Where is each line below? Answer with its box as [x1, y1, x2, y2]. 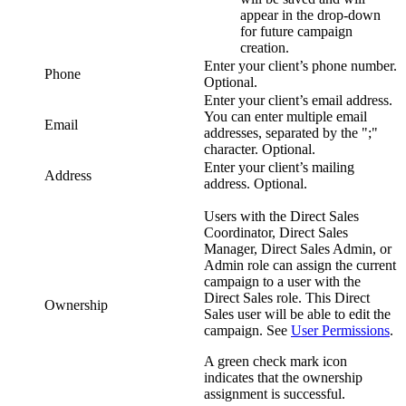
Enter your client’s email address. [204, 92, 392, 108]
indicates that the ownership [204, 369, 362, 385]
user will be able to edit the [234, 305, 391, 322]
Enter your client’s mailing [204, 159, 354, 175]
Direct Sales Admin [261, 240, 372, 256]
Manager [204, 240, 254, 256]
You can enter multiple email [204, 108, 367, 124]
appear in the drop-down [240, 6, 381, 23]
